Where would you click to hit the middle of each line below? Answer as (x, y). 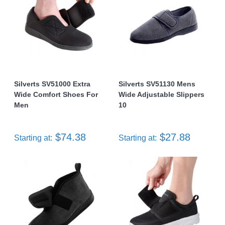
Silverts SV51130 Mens (157, 84)
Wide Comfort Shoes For (56, 94)
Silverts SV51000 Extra (52, 84)
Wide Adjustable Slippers (161, 94)
